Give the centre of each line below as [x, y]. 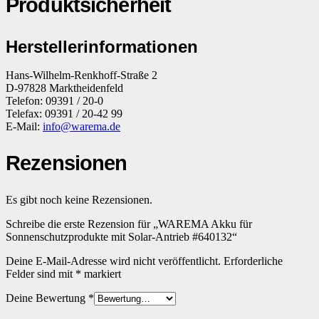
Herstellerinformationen [102, 47]
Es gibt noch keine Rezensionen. [79, 200]
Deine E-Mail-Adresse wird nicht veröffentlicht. [113, 261]
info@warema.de [82, 127]
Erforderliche [253, 261]
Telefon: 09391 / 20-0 [54, 101]
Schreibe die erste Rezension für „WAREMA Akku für [129, 224]
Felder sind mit [41, 274]
